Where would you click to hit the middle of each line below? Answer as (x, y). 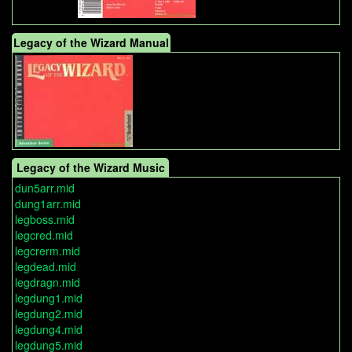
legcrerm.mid (48, 251)
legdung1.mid (49, 298)
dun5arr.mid (45, 188)
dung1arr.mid (48, 204)
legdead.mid (46, 267)
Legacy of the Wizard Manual (91, 43)
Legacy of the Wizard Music (90, 168)
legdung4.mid (49, 330)
